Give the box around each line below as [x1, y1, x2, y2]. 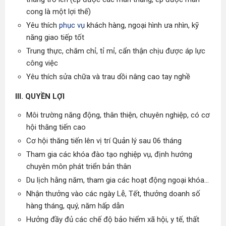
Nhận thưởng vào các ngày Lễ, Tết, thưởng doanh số [26, 189, 200, 198]
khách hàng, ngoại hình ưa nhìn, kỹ [85, 21, 199, 30]
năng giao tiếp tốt [26, 33, 84, 42]
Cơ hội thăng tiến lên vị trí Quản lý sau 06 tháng [26, 136, 182, 145]
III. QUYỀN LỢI [15, 92, 65, 101]
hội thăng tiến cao [26, 123, 86, 132]
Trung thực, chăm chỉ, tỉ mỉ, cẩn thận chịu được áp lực [26, 46, 205, 55]
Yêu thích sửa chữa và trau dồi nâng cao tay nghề [26, 72, 190, 81]
